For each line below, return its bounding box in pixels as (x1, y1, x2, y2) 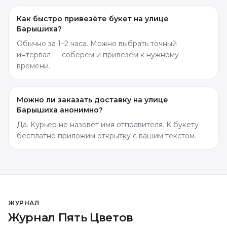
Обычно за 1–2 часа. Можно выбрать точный (17, 39, 177, 48)
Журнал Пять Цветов (8, 210, 134, 224)
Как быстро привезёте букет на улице (17, 14, 169, 23)
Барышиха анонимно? (17, 105, 103, 115)
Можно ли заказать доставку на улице (17, 95, 168, 104)
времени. (17, 61, 50, 70)
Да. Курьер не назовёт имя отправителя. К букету (17, 120, 199, 129)
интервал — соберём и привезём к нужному (17, 50, 179, 59)
